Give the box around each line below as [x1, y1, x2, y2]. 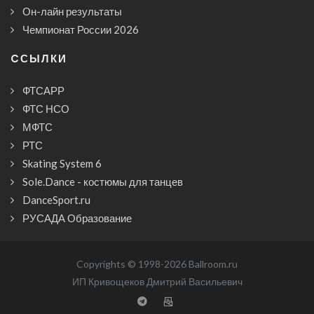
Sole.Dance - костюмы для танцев [22, 175, 183, 189]
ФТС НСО [22, 102, 69, 116]
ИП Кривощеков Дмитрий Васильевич [71, 275, 243, 288]
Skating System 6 [22, 157, 102, 170]
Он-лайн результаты [22, 5, 122, 18]
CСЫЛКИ [11, 51, 67, 67]
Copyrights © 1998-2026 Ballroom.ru [76, 258, 238, 271]
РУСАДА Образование [22, 212, 132, 225]
